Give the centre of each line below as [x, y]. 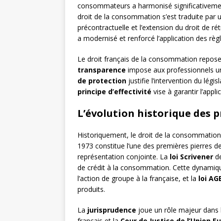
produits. [91, 189]
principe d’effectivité [114, 92]
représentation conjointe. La [124, 157]
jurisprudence [112, 210]
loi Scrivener [191, 157]
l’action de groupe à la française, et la [138, 179]
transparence [102, 70]
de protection [102, 81]
